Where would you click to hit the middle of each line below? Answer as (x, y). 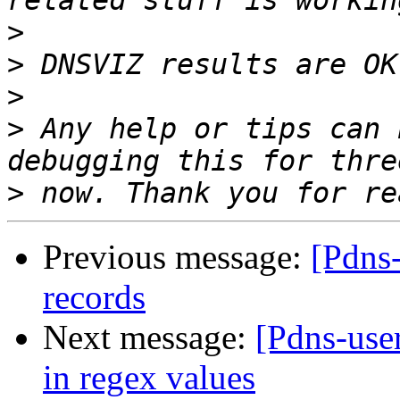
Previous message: (177, 257)
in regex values (149, 378)
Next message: (149, 337)
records (94, 297)
